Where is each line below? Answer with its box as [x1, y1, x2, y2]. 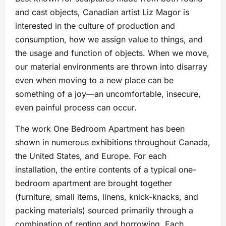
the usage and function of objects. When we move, [15, 48, 209, 59]
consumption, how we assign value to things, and [15, 34, 203, 45]
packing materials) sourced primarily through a [15, 205, 193, 216]
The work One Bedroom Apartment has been [15, 124, 185, 134]
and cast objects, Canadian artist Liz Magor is [15, 7, 189, 18]
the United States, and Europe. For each [15, 151, 166, 161]
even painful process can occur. [15, 102, 137, 113]
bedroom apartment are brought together [15, 178, 172, 189]
